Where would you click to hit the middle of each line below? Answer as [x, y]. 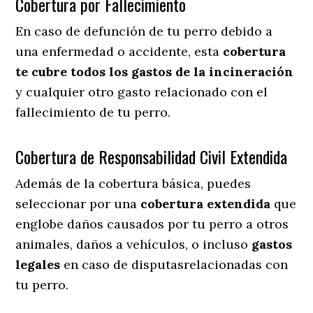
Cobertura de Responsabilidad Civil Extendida [152, 156]
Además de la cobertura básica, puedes [133, 183]
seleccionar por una [78, 203]
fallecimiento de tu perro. [93, 112]
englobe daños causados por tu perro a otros [152, 224]
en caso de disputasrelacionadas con [174, 264]
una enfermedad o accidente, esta [119, 51]
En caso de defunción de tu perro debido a [144, 31]
